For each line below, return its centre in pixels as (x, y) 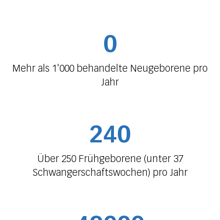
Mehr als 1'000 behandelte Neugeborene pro (110, 69)
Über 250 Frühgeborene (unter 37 (110, 159)
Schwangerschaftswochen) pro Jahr (110, 173)
